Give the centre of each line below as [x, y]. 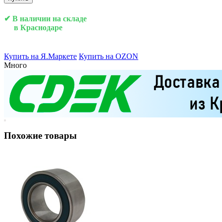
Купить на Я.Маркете [40, 56]
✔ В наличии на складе [45, 19]
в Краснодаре [33, 28]
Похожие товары [40, 136]
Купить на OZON [109, 56]
